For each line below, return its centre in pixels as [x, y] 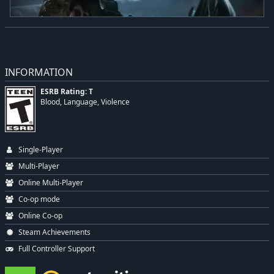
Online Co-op [41, 216]
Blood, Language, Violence [85, 102]
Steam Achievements [55, 232]
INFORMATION [39, 72]
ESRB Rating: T [67, 92]
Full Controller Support [57, 249]
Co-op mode [39, 199]
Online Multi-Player [51, 183]
